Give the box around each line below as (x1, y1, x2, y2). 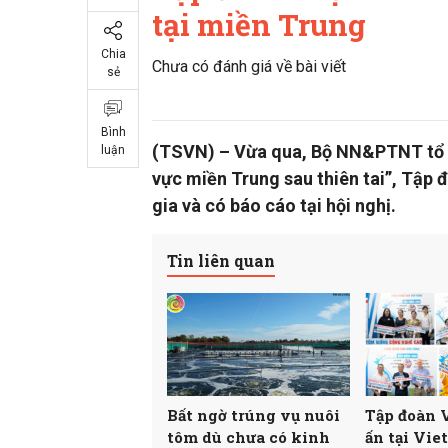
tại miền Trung (152, 5, 366, 45)
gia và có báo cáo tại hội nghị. (152, 195, 396, 217)
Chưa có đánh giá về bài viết (152, 57, 346, 77)
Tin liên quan (167, 250, 275, 272)
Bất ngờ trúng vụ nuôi (167, 404, 340, 425)
